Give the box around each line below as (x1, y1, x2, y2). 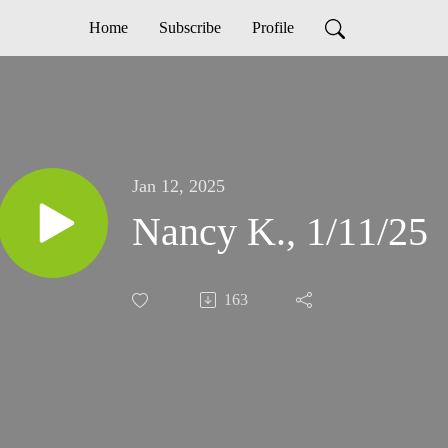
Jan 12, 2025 (132, 176, 225, 197)
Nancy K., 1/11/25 (132, 209, 428, 255)
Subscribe (158, 19, 221, 36)
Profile (251, 19, 294, 36)
